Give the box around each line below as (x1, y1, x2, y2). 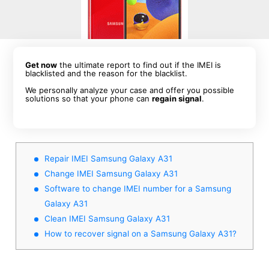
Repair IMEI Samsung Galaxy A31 (44, 153, 172, 163)
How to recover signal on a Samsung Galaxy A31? (44, 228, 237, 238)
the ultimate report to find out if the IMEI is (57, 60, 222, 70)
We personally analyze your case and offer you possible (25, 85, 235, 95)
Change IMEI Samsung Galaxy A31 (44, 168, 178, 178)
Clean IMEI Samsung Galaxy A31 (44, 213, 170, 223)
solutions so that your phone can (25, 94, 153, 103)
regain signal (152, 94, 202, 103)
